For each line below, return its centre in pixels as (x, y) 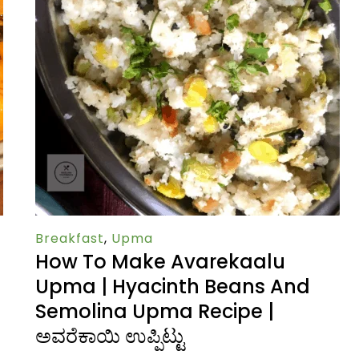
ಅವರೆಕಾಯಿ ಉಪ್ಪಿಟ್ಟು (110, 337)
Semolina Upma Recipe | (155, 312)
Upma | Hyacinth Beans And (173, 287)
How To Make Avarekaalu (160, 262)
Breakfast (70, 239)
